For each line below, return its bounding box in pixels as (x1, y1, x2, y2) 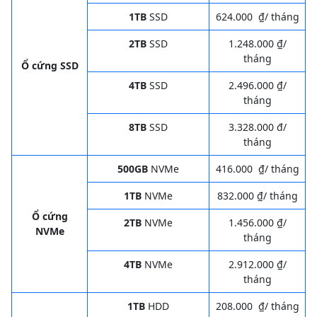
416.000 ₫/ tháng (215, 161, 299, 175)
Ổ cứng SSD (21, 58, 79, 72)
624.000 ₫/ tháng (215, 9, 299, 23)
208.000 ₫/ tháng (215, 299, 299, 313)
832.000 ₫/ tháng (217, 188, 298, 202)
